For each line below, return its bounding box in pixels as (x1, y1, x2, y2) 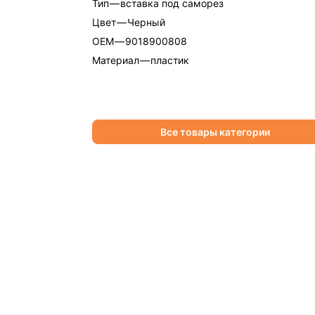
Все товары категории (160, 125, 270, 138)
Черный (127, 16, 165, 28)
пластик (150, 54, 189, 66)
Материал (91, 54, 139, 66)
